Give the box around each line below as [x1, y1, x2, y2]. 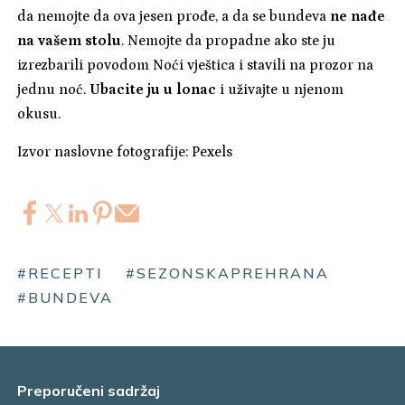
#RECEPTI [17, 264, 104, 283]
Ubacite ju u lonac [89, 81, 217, 99]
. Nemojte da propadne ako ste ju [121, 33, 336, 50]
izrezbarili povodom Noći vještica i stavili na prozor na [17, 57, 374, 74]
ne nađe [330, 8, 386, 25]
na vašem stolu [17, 33, 122, 50]
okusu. [17, 106, 65, 123]
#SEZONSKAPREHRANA [126, 264, 330, 283]
